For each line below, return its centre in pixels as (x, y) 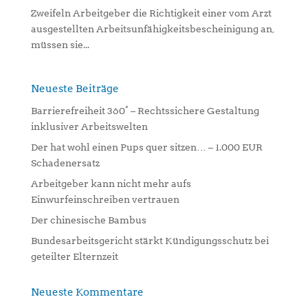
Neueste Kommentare (87, 292)
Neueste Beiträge (75, 88)
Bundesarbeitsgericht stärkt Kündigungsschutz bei (150, 240)
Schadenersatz (65, 163)
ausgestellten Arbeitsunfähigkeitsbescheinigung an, (152, 29)
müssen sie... (60, 44)
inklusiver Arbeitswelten (89, 126)
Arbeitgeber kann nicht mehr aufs (111, 183)
